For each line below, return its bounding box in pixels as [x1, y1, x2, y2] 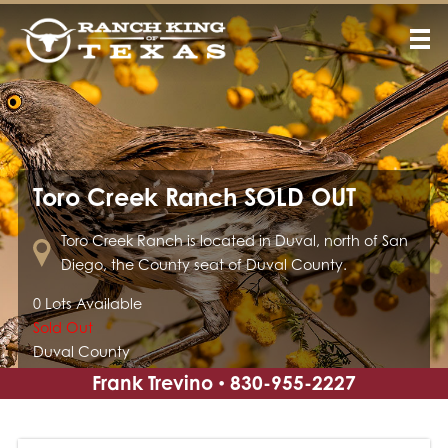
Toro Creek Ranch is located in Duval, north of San [60, 232, 408, 249]
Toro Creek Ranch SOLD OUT [32, 182, 356, 212]
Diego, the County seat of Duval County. [60, 256, 347, 273]
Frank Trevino [92, 371, 213, 394]
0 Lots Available [32, 295, 142, 312]
